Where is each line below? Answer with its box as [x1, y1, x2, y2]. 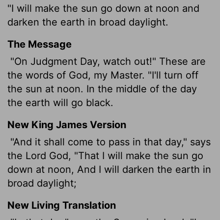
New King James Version [7, 118, 126, 131]
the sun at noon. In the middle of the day [7, 82, 197, 95]
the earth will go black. [7, 96, 113, 109]
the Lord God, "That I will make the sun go [7, 149, 203, 162]
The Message [7, 38, 72, 50]
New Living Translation [7, 199, 116, 211]
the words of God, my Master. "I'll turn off [7, 69, 198, 81]
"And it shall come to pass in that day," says [7, 136, 211, 148]
